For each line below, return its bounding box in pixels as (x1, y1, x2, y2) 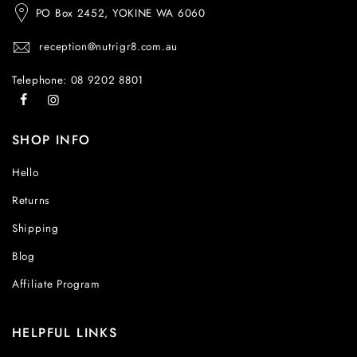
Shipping (12, 221, 59, 237)
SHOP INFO (12, 131, 91, 150)
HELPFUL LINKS (12, 324, 118, 343)
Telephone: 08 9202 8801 (12, 73, 144, 88)
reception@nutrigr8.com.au (39, 39, 178, 54)
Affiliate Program (12, 277, 100, 292)
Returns (12, 193, 49, 209)
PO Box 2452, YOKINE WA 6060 (35, 5, 206, 21)
